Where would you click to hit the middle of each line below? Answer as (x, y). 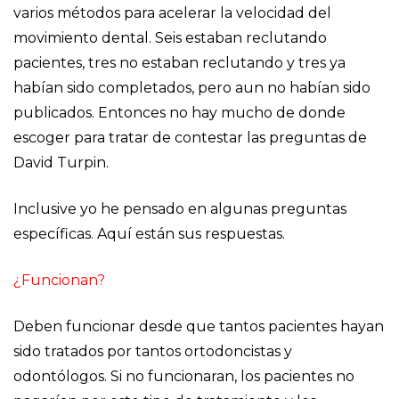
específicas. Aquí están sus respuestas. (149, 234)
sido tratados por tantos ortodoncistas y (153, 351)
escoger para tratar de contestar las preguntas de (190, 138)
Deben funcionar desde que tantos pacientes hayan (199, 326)
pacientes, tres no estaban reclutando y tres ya (179, 63)
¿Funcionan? (59, 280)
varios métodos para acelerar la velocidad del (172, 13)
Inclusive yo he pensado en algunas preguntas (180, 209)
